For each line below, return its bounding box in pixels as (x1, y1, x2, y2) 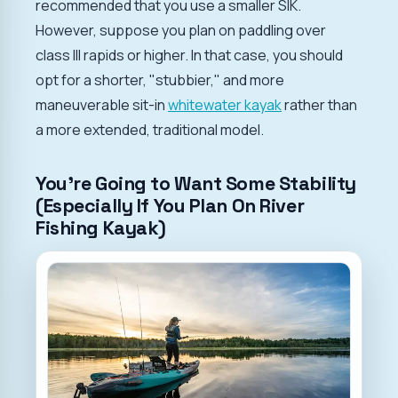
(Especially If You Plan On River (36, 193, 305, 218)
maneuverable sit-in (36, 94, 168, 115)
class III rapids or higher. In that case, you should (36, 44, 343, 65)
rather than (282, 94, 357, 115)
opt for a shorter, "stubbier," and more (36, 69, 284, 90)
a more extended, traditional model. (36, 119, 264, 139)
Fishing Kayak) (36, 215, 166, 240)
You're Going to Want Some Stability (36, 171, 356, 195)
